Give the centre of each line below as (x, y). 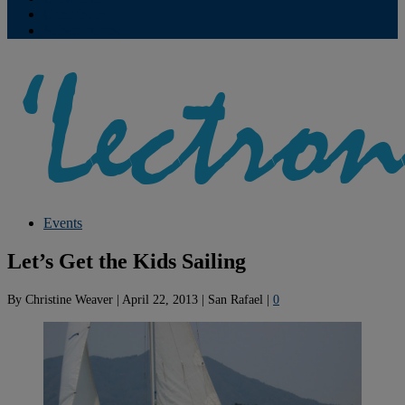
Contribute (74, 14)
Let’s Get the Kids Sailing (127, 261)
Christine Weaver (69, 299)
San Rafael (235, 299)
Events (63, 223)
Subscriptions (82, 30)
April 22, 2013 (160, 299)
